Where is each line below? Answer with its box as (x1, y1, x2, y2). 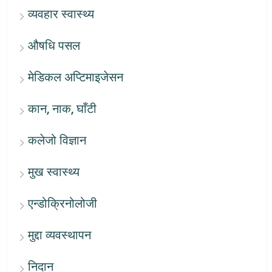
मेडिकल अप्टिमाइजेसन (28, 69, 123, 86)
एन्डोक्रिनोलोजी (28, 195, 97, 212)
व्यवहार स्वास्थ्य (28, 6, 94, 22)
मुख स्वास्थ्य (28, 164, 80, 180)
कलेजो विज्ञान (28, 132, 86, 149)
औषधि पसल (28, 38, 80, 54)
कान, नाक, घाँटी (28, 101, 97, 117)
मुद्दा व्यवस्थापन (28, 227, 91, 243)
